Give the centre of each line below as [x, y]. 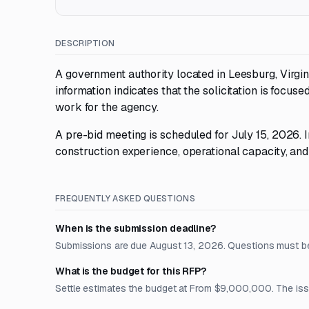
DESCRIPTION [85, 43]
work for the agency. [107, 107]
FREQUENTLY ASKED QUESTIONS [125, 199]
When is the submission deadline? [136, 228]
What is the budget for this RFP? [131, 271]
